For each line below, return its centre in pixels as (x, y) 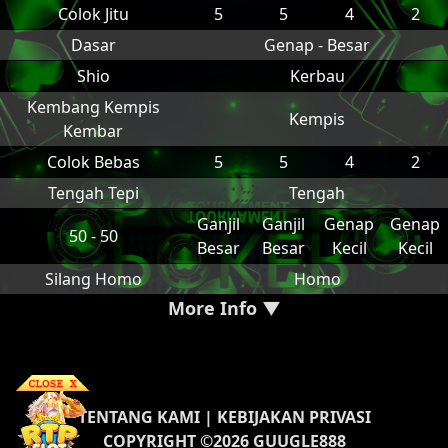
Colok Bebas (93, 162)
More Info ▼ (224, 308)
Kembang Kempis (93, 107)
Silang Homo (93, 279)
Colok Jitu (93, 14)
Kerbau (317, 76)
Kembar (93, 131)
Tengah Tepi (93, 193)
